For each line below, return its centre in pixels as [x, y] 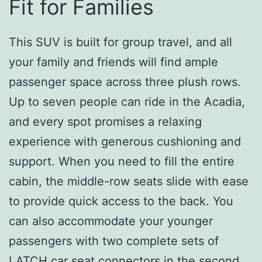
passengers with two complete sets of [114, 241]
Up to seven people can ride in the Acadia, [127, 102]
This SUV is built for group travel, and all [120, 42]
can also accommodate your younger [111, 221]
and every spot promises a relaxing [105, 122]
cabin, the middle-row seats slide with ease [129, 182]
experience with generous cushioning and [125, 142]
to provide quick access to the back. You [121, 201]
